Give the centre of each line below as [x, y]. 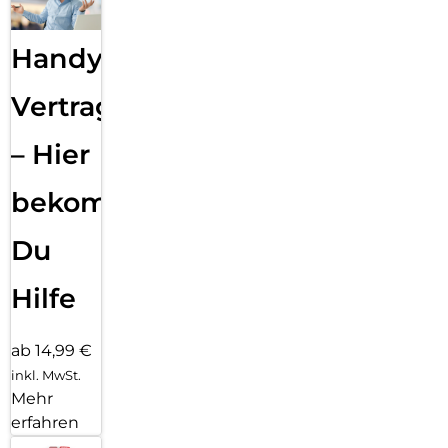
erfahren [45, 423]
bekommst [86, 203]
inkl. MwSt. [46, 375]
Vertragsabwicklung [152, 107]
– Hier [50, 155]
